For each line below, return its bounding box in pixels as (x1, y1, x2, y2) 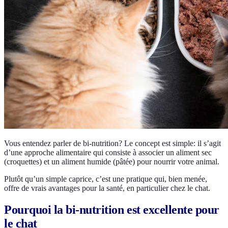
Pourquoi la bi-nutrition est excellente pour (4, 203, 219, 216)
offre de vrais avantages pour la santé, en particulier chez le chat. (4, 184, 210, 192)
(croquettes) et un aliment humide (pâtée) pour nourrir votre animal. (4, 157, 219, 166)
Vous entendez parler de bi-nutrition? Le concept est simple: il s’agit (4, 139, 221, 148)
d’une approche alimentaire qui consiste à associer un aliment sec (4, 148, 212, 157)
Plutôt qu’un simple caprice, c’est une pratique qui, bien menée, (4, 175, 207, 183)
